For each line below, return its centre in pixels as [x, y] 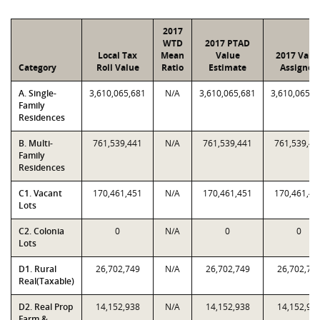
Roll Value [117, 67]
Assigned [299, 67]
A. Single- [37, 93]
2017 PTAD [227, 43]
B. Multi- [36, 143]
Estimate [227, 67]
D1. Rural [37, 269]
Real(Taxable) [46, 281]
